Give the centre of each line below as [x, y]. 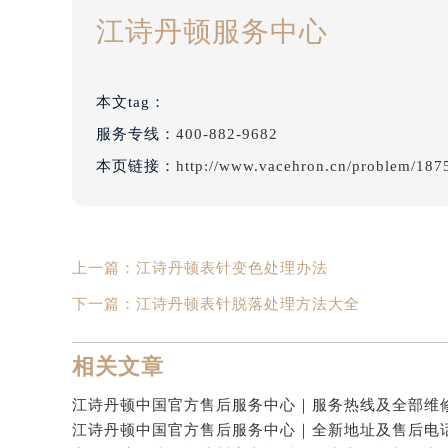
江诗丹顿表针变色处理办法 [232, 286]
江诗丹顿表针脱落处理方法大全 [248, 322]
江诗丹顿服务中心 [212, 50]
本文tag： [133, 120]
